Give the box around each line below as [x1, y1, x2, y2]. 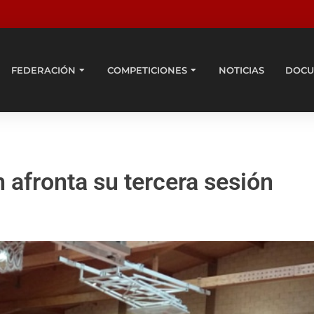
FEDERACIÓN [11, 64, 76, 76]
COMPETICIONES [107, 64, 188, 76]
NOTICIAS [219, 64, 265, 76]
